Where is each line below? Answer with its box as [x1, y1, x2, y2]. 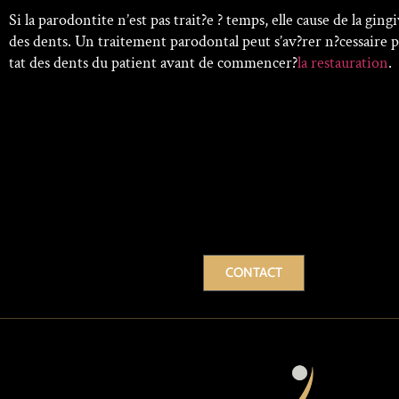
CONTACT [225, 265, 282, 281]
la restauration [297, 52, 388, 73]
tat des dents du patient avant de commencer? [9, 52, 297, 73]
